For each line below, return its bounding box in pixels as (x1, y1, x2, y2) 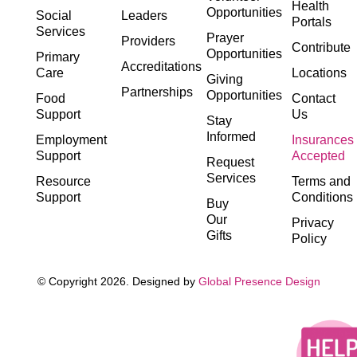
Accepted (292, 149, 345, 163)
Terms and (292, 175, 351, 188)
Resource (36, 175, 91, 188)
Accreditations (121, 60, 202, 73)
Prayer (206, 31, 244, 45)
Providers (121, 34, 175, 48)
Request (206, 155, 254, 169)
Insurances (292, 133, 354, 147)
